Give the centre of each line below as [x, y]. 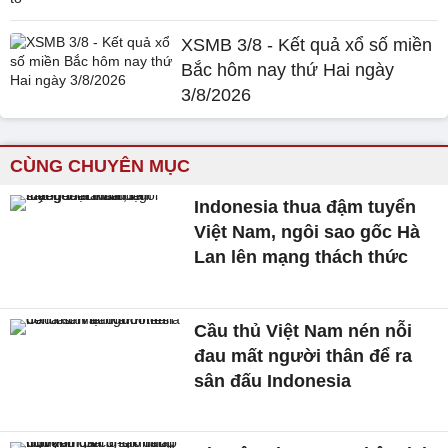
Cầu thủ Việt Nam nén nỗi [303, 330]
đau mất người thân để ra [303, 355]
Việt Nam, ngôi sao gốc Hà [307, 232]
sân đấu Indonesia [273, 380]
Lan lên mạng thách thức [301, 257]
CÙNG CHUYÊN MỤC [100, 166]
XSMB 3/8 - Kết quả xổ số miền [307, 45]
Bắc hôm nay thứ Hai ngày [288, 70]
